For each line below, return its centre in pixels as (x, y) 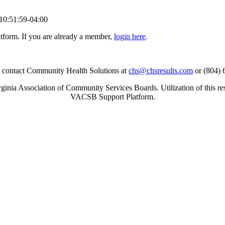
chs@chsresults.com (161, 71)
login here (130, 37)
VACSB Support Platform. (113, 97)
